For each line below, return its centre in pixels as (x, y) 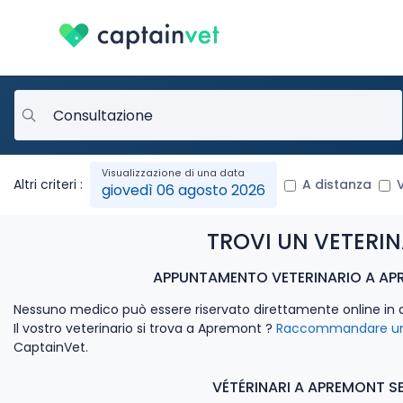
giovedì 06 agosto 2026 (184, 191)
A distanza (337, 185)
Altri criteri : (48, 185)
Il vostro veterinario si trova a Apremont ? (145, 329)
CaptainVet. (51, 348)
